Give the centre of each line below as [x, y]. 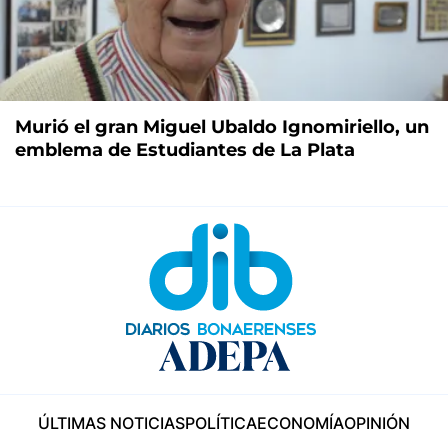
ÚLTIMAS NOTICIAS [111, 422]
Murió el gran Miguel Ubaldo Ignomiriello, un [222, 127]
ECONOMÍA [300, 422]
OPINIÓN [377, 422]
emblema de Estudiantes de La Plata [185, 150]
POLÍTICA [221, 422]
